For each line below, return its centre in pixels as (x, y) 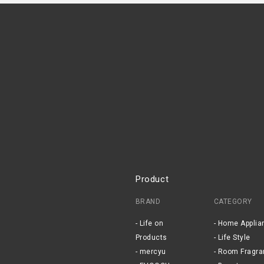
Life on (151, 224)
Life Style (234, 238)
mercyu (153, 252)
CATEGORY (233, 202)
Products (151, 238)
